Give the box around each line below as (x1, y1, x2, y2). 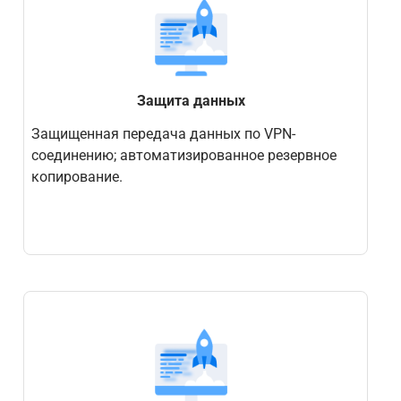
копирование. (30, 167, 123, 185)
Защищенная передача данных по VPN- (30, 124, 295, 142)
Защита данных (136, 92, 245, 110)
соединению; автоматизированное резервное (30, 146, 337, 164)
